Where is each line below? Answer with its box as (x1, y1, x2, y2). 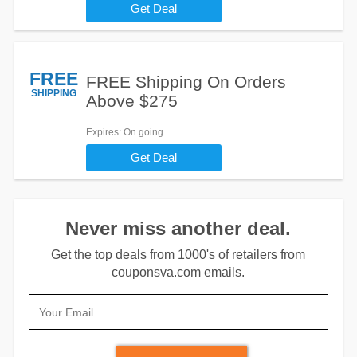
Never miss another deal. (65, 218, 292, 239)
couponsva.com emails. (112, 265, 245, 279)
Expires (85, 127, 119, 138)
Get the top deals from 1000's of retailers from (51, 248, 306, 261)
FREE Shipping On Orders (85, 73, 286, 91)
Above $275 (85, 92, 178, 110)
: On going (118, 127, 163, 138)
